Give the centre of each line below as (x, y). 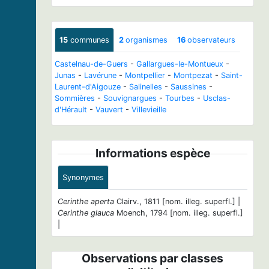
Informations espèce (153, 153)
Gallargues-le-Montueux (180, 64)
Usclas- (217, 98)
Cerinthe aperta (86, 201)
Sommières (75, 98)
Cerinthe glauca (86, 213)
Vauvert (109, 109)
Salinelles (146, 86)
